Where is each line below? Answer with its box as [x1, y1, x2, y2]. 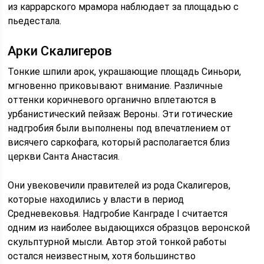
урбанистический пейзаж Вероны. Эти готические [8, 108, 233, 120]
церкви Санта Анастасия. [8, 151, 120, 163]
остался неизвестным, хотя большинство [8, 250, 196, 262]
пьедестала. [8, 15, 62, 27]
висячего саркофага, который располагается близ [8, 137, 230, 148]
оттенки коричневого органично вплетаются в [8, 94, 217, 106]
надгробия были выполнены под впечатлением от [8, 123, 232, 134]
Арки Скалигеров [8, 44, 113, 59]
